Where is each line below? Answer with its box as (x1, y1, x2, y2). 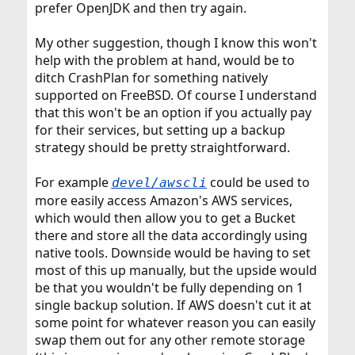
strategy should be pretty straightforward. (34, 138, 290, 156)
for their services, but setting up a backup (34, 120, 285, 139)
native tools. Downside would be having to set (34, 243, 311, 261)
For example (34, 173, 112, 191)
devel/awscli (111, 174, 207, 190)
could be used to (206, 173, 310, 191)
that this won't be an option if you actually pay (34, 103, 311, 121)
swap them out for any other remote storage (34, 330, 305, 349)
